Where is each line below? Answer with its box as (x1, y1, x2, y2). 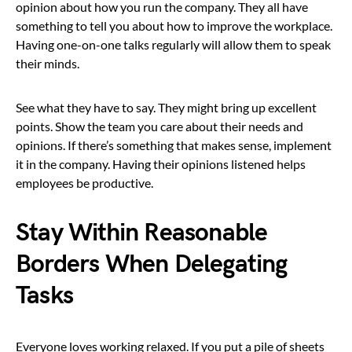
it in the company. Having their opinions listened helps (16, 156, 306, 171)
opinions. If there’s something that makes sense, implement (16, 137, 332, 152)
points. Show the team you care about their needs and (16, 118, 303, 134)
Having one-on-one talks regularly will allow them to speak (16, 36, 331, 52)
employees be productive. (16, 174, 153, 190)
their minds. (16, 55, 79, 71)
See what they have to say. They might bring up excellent (16, 99, 317, 115)
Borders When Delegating (16, 248, 288, 280)
